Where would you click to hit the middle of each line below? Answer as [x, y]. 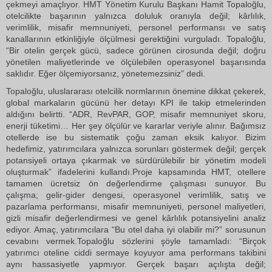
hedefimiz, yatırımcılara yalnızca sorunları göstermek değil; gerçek [136, 149]
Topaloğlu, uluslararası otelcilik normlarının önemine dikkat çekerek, [136, 91]
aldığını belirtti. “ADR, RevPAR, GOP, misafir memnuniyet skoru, [136, 114]
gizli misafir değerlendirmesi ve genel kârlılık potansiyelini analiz [136, 218]
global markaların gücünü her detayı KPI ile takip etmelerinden [136, 103]
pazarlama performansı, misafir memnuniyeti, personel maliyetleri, [136, 206]
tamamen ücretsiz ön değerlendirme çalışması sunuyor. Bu [136, 183]
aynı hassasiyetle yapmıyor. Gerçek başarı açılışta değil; [136, 264]
